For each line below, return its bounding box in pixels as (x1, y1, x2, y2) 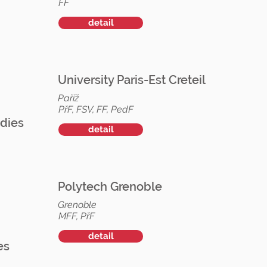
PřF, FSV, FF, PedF (58, 104, 133, 115)
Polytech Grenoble (58, 179, 162, 194)
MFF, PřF (58, 210, 95, 222)
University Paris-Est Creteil (58, 73, 206, 87)
